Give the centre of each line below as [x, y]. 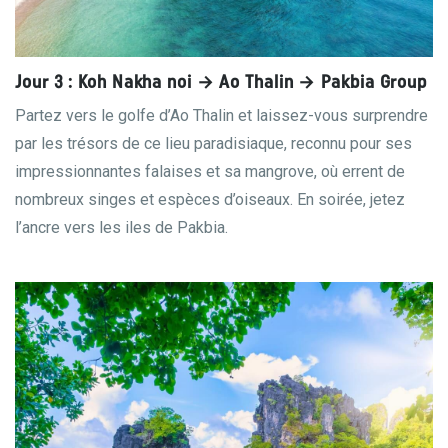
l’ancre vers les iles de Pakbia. [121, 227]
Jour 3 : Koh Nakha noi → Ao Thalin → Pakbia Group [221, 83]
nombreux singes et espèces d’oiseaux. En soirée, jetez [210, 199]
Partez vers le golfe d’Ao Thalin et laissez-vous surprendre [221, 115]
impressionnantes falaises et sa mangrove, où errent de [210, 171]
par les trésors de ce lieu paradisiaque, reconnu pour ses [213, 143]
